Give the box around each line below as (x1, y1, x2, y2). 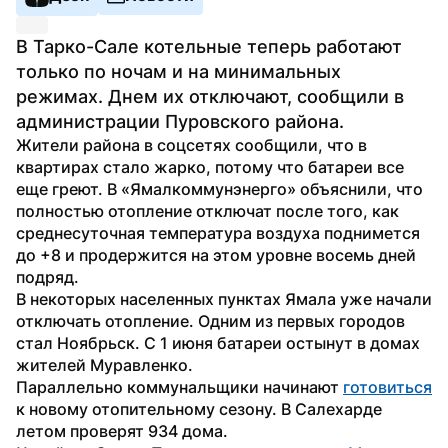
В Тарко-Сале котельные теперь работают (16, 35, 402, 57)
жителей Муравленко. (16, 354, 193, 375)
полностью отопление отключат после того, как (16, 200, 399, 221)
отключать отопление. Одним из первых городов (16, 310, 405, 331)
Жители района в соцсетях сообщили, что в (16, 134, 367, 155)
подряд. (16, 266, 83, 287)
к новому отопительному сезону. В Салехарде (16, 398, 382, 419)
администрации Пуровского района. (16, 110, 344, 132)
